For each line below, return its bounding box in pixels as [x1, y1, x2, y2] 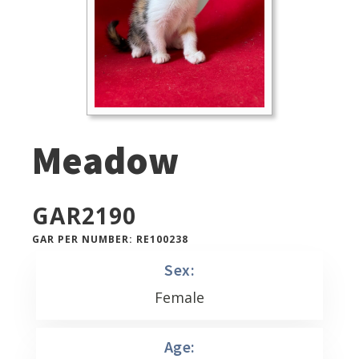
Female [155, 288, 204, 307]
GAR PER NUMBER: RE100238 [32, 232, 188, 246]
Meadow [32, 136, 179, 184]
